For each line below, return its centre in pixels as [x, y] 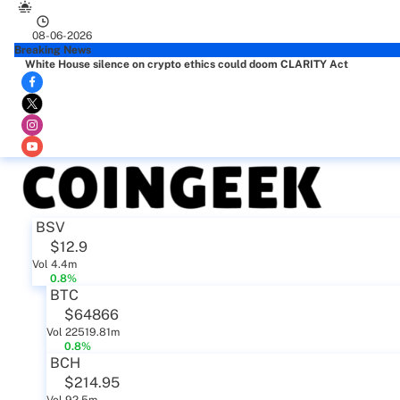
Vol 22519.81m [83, 332]
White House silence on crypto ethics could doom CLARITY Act [187, 64]
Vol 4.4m [54, 264]
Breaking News [53, 50]
